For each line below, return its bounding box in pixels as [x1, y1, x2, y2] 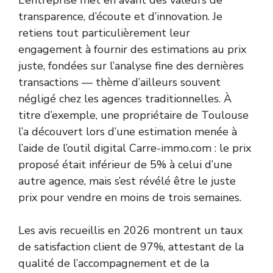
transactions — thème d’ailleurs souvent [18, 75, 221, 90]
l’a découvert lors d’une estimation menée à [18, 124, 237, 140]
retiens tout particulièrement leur [18, 26, 190, 41]
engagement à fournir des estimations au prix [18, 42, 246, 57]
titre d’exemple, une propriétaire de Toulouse [18, 108, 249, 123]
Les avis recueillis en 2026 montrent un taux [18, 223, 243, 238]
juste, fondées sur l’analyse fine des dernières [18, 58, 244, 74]
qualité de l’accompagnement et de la [18, 256, 209, 271]
